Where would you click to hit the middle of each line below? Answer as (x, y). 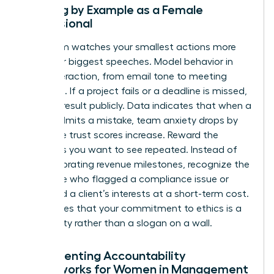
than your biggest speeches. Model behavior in (128, 61)
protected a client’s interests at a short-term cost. (136, 194)
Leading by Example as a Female (113, 9)
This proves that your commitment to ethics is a (132, 208)
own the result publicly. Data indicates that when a (137, 106)
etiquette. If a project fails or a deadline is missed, (135, 91)
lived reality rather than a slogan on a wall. (117, 223)
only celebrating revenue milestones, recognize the (136, 164)
